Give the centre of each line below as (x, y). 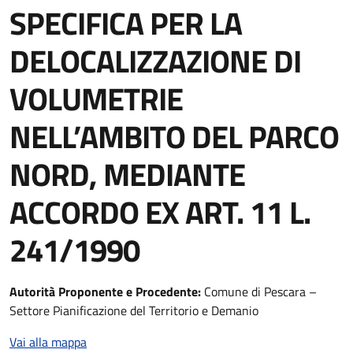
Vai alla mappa (48, 342)
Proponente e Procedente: (131, 292)
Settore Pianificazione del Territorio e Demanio (134, 310)
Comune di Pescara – (260, 292)
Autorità (32, 292)
